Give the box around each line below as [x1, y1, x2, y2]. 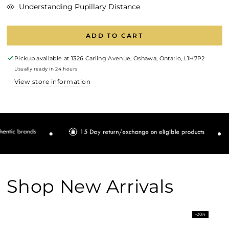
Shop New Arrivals [6, 175, 174, 198]
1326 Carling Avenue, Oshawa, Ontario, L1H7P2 [71, 55, 205, 62]
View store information [14, 78, 91, 86]
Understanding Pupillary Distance [18, 3, 140, 11]
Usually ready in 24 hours [14, 66, 78, 72]
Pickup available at [14, 55, 71, 62]
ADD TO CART [85, 31, 144, 39]
